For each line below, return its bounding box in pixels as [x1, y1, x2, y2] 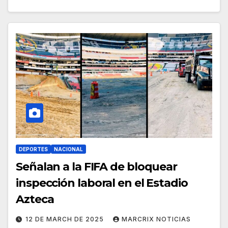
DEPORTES [19, 146, 48, 153]
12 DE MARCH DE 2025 [25, 215, 106, 223]
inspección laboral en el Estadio [16, 176, 188, 190]
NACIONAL [54, 146, 83, 153]
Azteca [16, 192, 54, 207]
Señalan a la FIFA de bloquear [16, 160, 178, 174]
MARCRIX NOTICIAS [122, 215, 191, 223]
